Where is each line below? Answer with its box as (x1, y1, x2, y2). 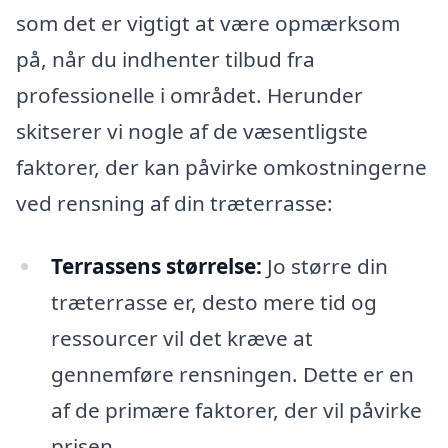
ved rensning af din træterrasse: (16, 188, 333, 217)
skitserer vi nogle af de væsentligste (16, 116, 368, 145)
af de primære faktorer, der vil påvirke (50, 396, 422, 425)
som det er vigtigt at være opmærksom (16, 8, 400, 37)
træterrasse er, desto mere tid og (50, 288, 377, 317)
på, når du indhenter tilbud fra (16, 44, 315, 73)
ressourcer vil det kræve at (50, 324, 313, 353)
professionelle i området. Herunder (16, 80, 363, 109)
